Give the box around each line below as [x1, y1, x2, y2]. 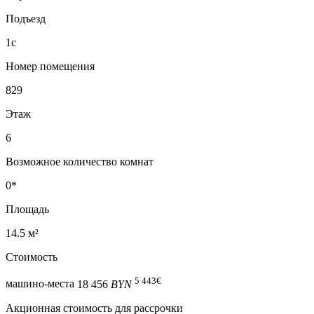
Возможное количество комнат [6, 156, 153, 168]
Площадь [6, 203, 49, 216]
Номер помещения [6, 60, 95, 73]
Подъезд [6, 13, 46, 25]
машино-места [6, 278, 74, 290]
